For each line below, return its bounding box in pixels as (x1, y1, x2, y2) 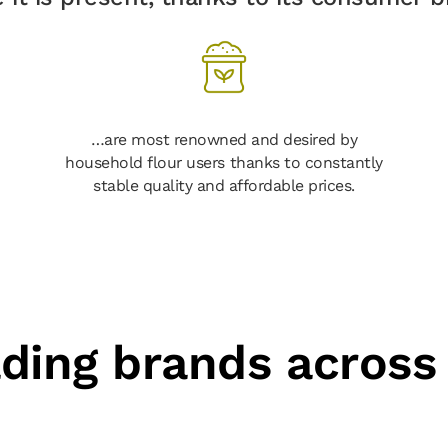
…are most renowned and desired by (90, 129, 358, 149)
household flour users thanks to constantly (65, 152, 383, 172)
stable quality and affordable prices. (93, 175, 355, 195)
